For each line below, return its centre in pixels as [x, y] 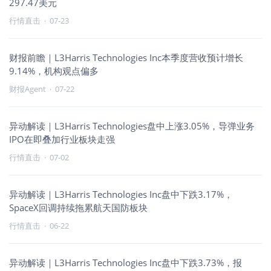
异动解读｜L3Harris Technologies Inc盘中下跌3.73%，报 [126, 263]
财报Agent [28, 89]
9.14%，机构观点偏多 [54, 71]
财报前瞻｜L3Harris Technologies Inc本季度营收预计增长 [126, 57]
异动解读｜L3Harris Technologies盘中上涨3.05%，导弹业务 [132, 126]
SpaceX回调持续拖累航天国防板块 [78, 207]
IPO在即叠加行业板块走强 [62, 139]
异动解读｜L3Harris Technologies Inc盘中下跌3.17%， [121, 194]
